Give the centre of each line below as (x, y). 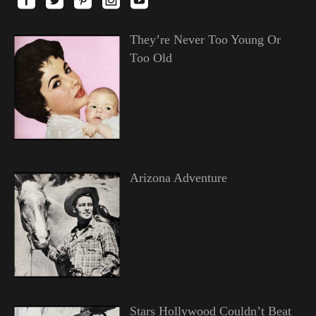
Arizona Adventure (178, 178)
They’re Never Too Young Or (205, 40)
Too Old (151, 58)
